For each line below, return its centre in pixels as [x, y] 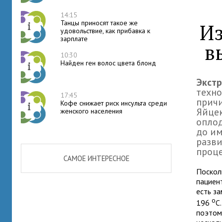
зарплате [74, 39]
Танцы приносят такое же [99, 23]
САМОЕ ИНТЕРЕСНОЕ [96, 158]
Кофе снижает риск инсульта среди [114, 103]
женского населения [91, 111]
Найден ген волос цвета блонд [108, 63]
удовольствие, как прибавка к [105, 31]
